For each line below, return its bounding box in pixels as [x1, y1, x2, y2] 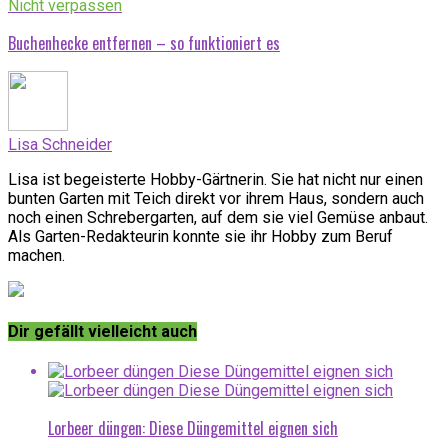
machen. [8, 245, 65, 265]
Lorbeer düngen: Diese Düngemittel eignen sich [48, 416, 338, 441]
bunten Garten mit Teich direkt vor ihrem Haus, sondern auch [8, 188, 424, 208]
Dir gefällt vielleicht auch [8, 321, 197, 341]
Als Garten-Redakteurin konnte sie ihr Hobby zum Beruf [8, 226, 393, 246]
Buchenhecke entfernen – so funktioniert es [8, 30, 280, 55]
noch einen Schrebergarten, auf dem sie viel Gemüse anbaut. [8, 207, 428, 227]
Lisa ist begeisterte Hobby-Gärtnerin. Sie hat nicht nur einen [8, 169, 423, 189]
